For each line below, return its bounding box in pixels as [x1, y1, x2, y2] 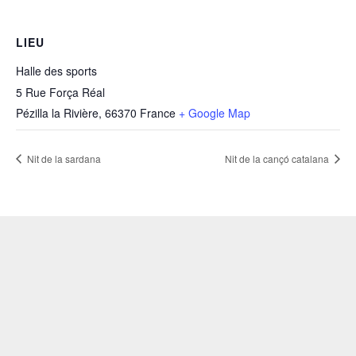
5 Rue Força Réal [16, 83, 105, 100]
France [140, 104, 176, 121]
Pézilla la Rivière [16, 104, 99, 121]
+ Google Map [179, 104, 250, 121]
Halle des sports [16, 62, 97, 79]
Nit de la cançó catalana [225, 151, 331, 165]
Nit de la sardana [25, 151, 101, 165]
